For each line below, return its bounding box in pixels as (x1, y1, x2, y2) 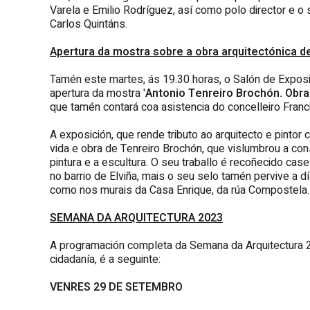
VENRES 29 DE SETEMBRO (50, 278, 183, 295)
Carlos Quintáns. (50, 15, 127, 33)
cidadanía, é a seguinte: (50, 250, 161, 268)
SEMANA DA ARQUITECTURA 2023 (50, 209, 223, 226)
